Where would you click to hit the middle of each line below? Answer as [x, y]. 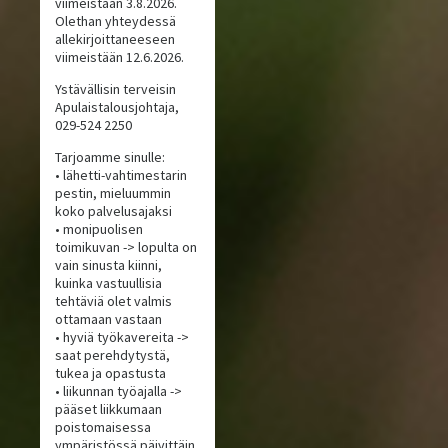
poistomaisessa [103, 427]
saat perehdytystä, [113, 355]
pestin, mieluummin [113, 193]
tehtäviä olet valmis [114, 301]
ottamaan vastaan [109, 319]
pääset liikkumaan [109, 409]
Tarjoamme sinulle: [110, 157]
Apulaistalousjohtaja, [117, 107]
